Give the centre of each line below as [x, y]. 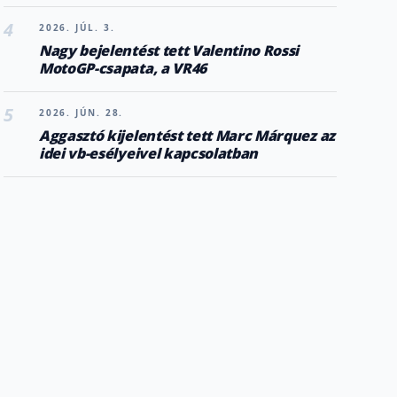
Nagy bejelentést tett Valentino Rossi [169, 51]
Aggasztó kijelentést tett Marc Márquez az [187, 136]
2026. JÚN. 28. [82, 113]
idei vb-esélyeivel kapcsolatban [149, 153]
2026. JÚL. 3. [77, 27]
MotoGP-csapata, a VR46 [123, 68]
